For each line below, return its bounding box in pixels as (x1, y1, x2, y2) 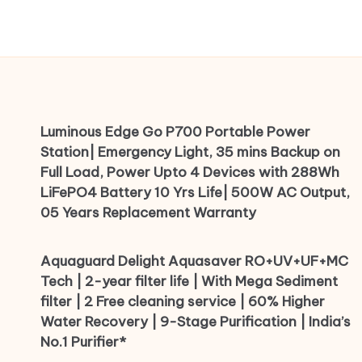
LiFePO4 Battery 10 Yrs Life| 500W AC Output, (40, 183, 350, 202)
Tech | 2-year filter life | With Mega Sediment (40, 272, 338, 291)
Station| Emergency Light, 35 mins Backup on (40, 143, 340, 162)
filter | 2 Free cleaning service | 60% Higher (40, 293, 325, 311)
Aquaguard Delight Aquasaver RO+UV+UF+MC (40, 252, 348, 271)
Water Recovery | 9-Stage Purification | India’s (40, 313, 351, 331)
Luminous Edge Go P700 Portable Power (40, 123, 310, 141)
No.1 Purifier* (40, 333, 126, 351)
